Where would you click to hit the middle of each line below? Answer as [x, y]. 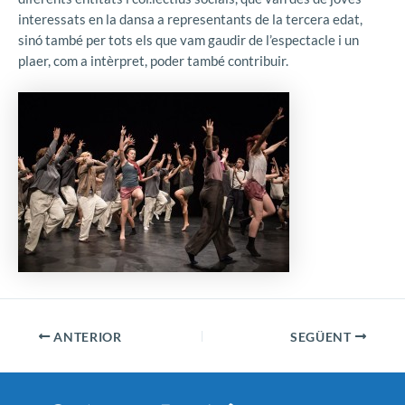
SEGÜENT [322, 337]
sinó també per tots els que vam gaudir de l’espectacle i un [188, 40]
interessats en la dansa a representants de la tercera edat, [190, 19]
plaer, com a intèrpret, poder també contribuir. [153, 61]
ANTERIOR [86, 337]
